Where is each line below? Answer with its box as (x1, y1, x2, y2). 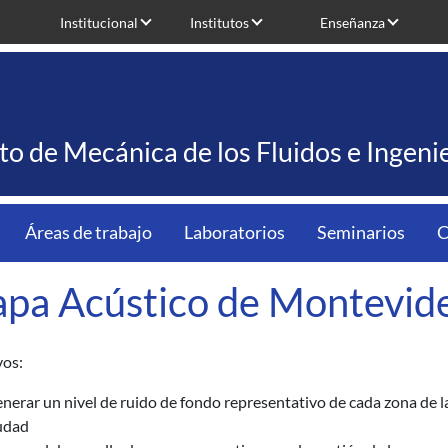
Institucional (60, 13, 138, 31)
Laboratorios (184, 222, 285, 243)
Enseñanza (320, 13, 385, 31)
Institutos (190, 13, 249, 31)
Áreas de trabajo (25, 222, 152, 243)
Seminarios (317, 222, 405, 243)
